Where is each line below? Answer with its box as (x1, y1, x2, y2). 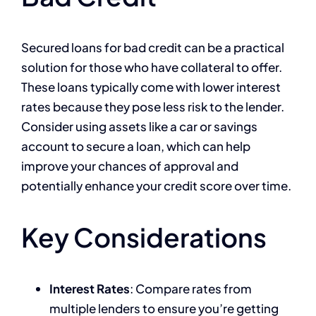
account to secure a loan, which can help (21, 138, 250, 154)
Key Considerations (21, 220, 267, 253)
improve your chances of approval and (21, 157, 238, 174)
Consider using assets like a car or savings (21, 118, 257, 134)
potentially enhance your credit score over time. (21, 177, 291, 193)
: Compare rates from (130, 280, 252, 296)
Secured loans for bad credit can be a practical (21, 39, 284, 55)
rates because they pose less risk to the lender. (21, 98, 284, 114)
